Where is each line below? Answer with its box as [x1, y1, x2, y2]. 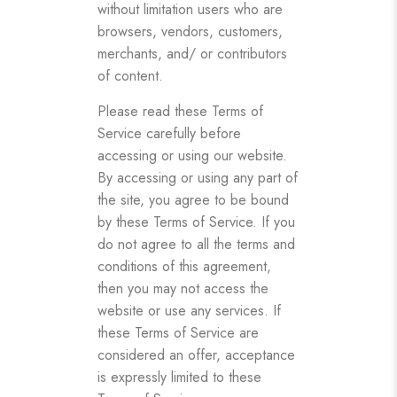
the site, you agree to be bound [97, 189, 289, 210]
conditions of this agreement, [97, 255, 271, 276]
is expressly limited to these [97, 366, 261, 387]
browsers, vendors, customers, [97, 20, 283, 42]
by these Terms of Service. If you [97, 211, 295, 232]
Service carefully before [97, 122, 241, 144]
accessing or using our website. [97, 144, 287, 166]
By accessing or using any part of [97, 167, 298, 188]
